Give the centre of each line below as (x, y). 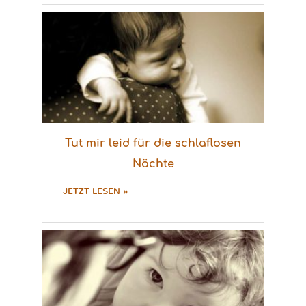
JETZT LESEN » (96, 191)
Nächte (153, 164)
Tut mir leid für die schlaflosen (153, 143)
